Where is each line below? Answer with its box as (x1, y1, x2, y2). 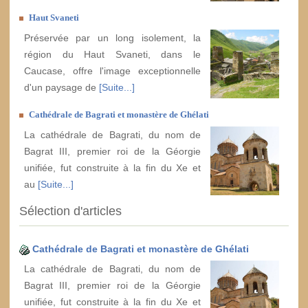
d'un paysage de (24, 82, 99, 93)
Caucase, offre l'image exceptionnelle (24, 65, 201, 76)
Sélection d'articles (19, 203, 122, 218)
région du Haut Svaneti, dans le (24, 49, 201, 60)
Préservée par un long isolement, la (24, 32, 201, 43)
